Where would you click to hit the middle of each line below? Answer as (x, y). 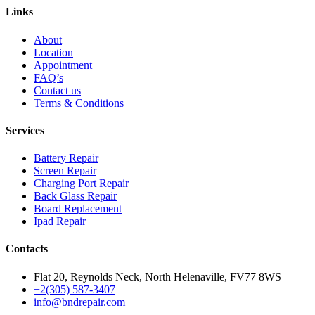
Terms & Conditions (79, 103)
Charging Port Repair (81, 184)
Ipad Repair (60, 221)
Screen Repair (65, 171)
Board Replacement (78, 209)
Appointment (63, 65)
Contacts (27, 249)
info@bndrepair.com (79, 302)
